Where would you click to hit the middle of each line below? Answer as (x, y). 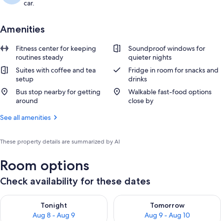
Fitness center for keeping (56, 48)
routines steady (39, 57)
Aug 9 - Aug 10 (167, 215)
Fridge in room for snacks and (173, 70)
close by (141, 101)
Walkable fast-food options (170, 92)
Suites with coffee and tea (56, 70)
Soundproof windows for (167, 48)
